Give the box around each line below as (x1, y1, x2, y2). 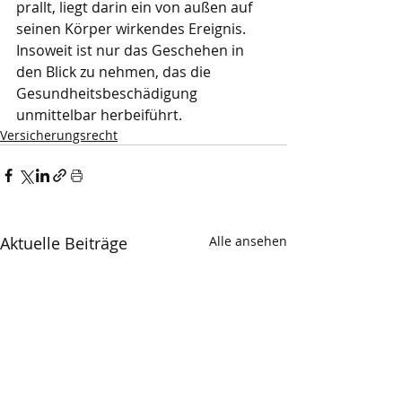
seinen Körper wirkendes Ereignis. (16, 19, 249, 39)
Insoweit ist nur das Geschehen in (16, 40, 248, 61)
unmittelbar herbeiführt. (16, 105, 182, 126)
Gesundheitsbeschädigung (16, 83, 201, 104)
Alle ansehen (209, 232, 287, 250)
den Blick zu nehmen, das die (16, 62, 214, 83)
